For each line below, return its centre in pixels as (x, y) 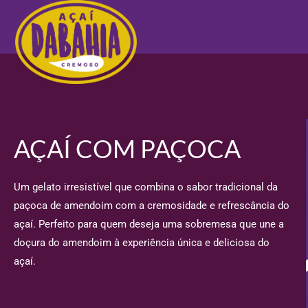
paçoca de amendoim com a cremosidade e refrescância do (152, 206)
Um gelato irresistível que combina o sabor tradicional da (146, 187)
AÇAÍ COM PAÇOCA (127, 149)
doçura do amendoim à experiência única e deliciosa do (142, 243)
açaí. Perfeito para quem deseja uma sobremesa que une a (149, 224)
